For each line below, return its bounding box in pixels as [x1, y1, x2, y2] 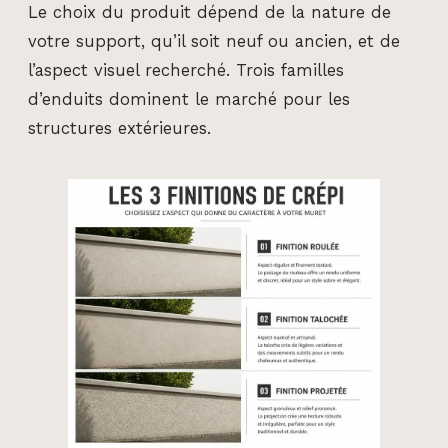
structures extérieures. [28, 118, 211, 138]
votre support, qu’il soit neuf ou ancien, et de [28, 31, 400, 51]
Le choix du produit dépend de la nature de [28, 2, 391, 22]
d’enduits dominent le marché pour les [28, 89, 350, 109]
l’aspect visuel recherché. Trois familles [28, 60, 344, 80]
